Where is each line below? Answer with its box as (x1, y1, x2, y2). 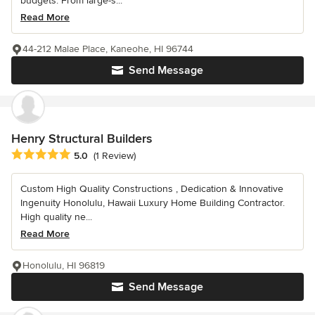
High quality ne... (20, 210, 92, 223)
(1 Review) (94, 150, 136, 162)
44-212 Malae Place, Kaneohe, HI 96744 (22, 42, 193, 55)
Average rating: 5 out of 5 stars (11, 147, 161, 162)
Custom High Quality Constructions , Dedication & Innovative (20, 182, 283, 195)
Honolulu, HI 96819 (22, 259, 105, 271)
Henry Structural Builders (11, 130, 152, 146)
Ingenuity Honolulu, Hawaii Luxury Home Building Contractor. (20, 196, 285, 209)
